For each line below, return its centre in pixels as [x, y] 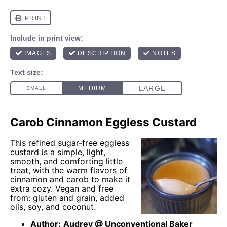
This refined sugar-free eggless [70, 143]
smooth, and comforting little [66, 161]
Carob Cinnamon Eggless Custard [103, 122]
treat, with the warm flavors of [69, 170]
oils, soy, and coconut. [53, 206]
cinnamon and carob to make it [70, 179]
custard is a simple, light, [58, 152]
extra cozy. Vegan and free [62, 188]
